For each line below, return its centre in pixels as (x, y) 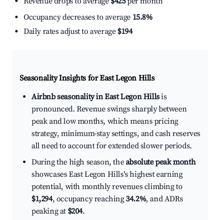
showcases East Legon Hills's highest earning (107, 175)
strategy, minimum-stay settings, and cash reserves (116, 134)
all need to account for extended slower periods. (112, 146)
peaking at (50, 211)
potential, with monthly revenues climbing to (107, 187)
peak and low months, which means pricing (105, 122)
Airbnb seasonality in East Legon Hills (96, 97)
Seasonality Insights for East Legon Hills (87, 78)
